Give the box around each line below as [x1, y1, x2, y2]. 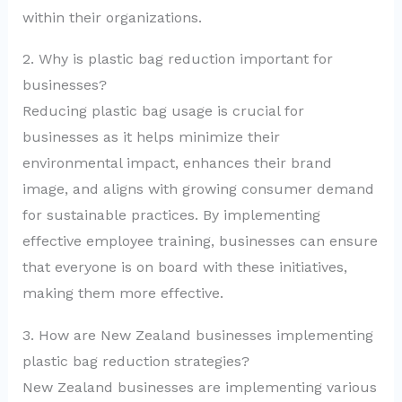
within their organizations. [22, 8, 202, 26]
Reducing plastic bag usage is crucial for [22, 102, 304, 120]
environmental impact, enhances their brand [22, 154, 332, 172]
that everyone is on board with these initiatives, [22, 258, 347, 276]
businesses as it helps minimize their [22, 128, 280, 146]
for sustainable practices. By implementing [22, 206, 320, 224]
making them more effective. [22, 284, 223, 302]
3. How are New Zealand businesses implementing [22, 327, 373, 344]
